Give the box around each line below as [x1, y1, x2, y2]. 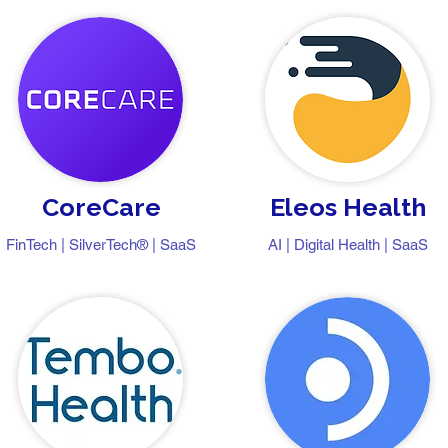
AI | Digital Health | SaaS [268, 236, 428, 253]
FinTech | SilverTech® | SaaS [6, 236, 196, 253]
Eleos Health [270, 192, 426, 222]
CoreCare [41, 192, 161, 222]
